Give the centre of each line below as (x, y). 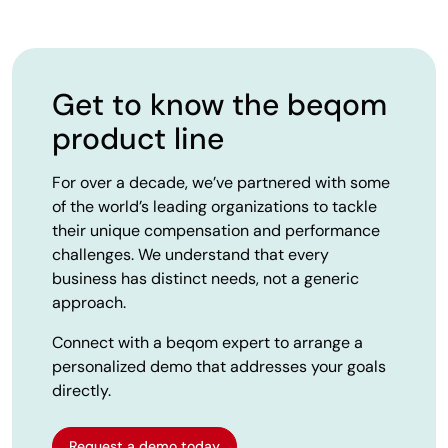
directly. (81, 390)
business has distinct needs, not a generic (205, 278)
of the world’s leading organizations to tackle (214, 206)
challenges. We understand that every (190, 254)
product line (138, 138)
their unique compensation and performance (216, 230)
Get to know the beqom (219, 104)
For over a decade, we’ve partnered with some (221, 182)
